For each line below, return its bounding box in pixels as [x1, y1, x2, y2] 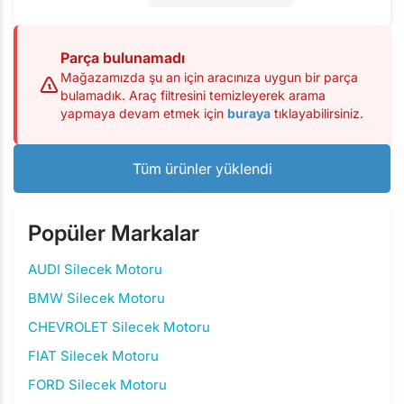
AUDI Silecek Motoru [28, 261, 162, 278]
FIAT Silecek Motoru [28, 347, 159, 364]
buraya [227, 106, 271, 121]
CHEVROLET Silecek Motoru [28, 318, 210, 335]
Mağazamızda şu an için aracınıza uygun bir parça [60, 69, 358, 85]
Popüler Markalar [28, 220, 199, 246]
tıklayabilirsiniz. [271, 106, 363, 121]
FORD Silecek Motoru [28, 376, 167, 393]
